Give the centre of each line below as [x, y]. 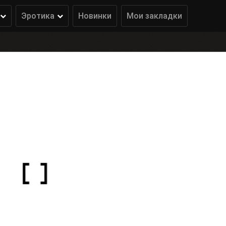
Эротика [38, 16]
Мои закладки [154, 16]
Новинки [95, 16]
